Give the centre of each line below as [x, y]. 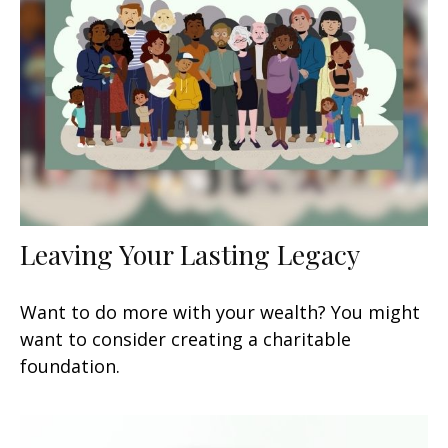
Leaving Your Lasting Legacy [190, 253]
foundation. [70, 365]
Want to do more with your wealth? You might [220, 311]
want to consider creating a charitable [185, 338]
